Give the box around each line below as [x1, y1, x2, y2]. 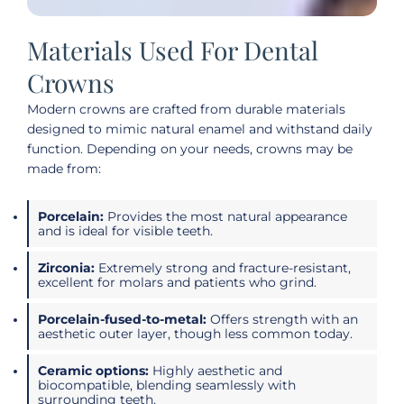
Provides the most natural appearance [104, 208, 347, 224]
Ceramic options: [38, 363, 149, 378]
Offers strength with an [207, 311, 358, 326]
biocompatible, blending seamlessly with [38, 377, 296, 392]
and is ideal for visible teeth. [38, 223, 213, 238]
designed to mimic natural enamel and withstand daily [27, 121, 372, 136]
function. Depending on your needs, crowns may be [27, 141, 353, 156]
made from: [27, 161, 101, 176]
